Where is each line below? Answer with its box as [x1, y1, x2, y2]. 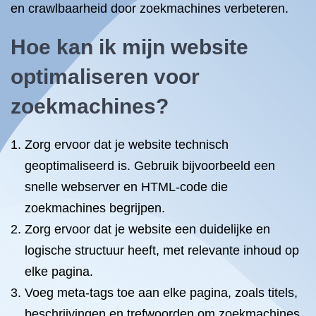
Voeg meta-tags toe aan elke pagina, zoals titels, [25, 286, 298, 300]
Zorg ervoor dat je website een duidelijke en [25, 222, 270, 236]
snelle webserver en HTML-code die [25, 180, 228, 194]
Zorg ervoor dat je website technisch [25, 138, 229, 152]
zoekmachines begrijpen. [25, 201, 165, 215]
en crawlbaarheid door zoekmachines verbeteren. [11, 1, 288, 16]
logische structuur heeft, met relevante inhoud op [25, 243, 299, 257]
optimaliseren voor [11, 65, 200, 88]
